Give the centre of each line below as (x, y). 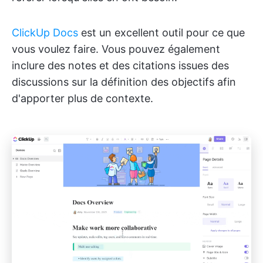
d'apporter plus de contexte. (82, 98)
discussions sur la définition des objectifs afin (124, 82)
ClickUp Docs (45, 33)
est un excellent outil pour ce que (161, 33)
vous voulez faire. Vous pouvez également (116, 49)
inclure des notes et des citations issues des (120, 65)
